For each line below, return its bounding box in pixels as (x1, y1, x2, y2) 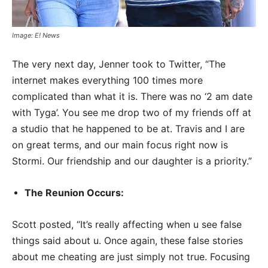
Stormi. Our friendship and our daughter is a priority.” (12, 154, 252, 167)
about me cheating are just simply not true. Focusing (12, 250, 250, 263)
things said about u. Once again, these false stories (12, 234, 243, 246)
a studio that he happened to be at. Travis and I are (12, 122, 245, 135)
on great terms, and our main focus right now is (12, 138, 228, 151)
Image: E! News (12, 31, 60, 39)
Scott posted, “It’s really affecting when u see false (12, 218, 242, 230)
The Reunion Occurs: (25, 186, 124, 199)
